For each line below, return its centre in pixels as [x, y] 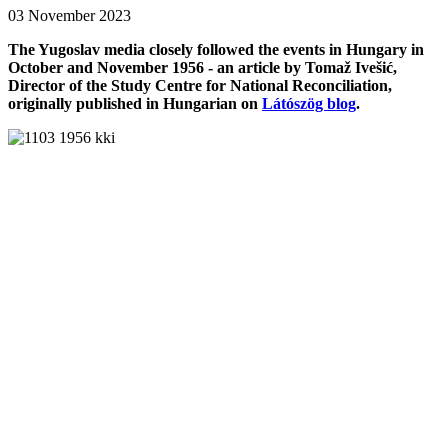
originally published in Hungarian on [135, 103]
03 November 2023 [69, 15]
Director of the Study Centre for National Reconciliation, [200, 85]
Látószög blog [309, 103]
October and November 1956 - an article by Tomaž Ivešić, [202, 67]
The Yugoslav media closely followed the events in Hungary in [216, 49]
